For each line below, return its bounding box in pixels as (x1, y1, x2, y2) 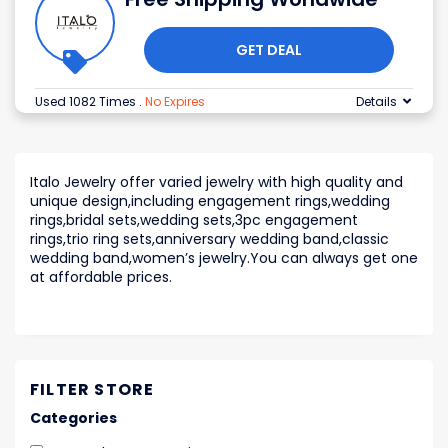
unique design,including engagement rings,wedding (30, 191, 390, 212)
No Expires (145, 93, 205, 111)
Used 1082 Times (35, 93, 139, 111)
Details (356, 93, 397, 111)
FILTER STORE (30, 378, 155, 402)
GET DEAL (236, 40, 302, 61)
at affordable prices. (30, 267, 172, 288)
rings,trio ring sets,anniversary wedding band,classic (30, 229, 389, 250)
